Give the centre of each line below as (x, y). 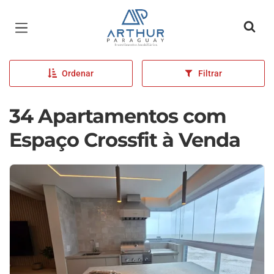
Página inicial (144, 18)
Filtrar (210, 73)
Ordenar (78, 73)
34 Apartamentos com (118, 116)
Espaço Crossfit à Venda (125, 140)
